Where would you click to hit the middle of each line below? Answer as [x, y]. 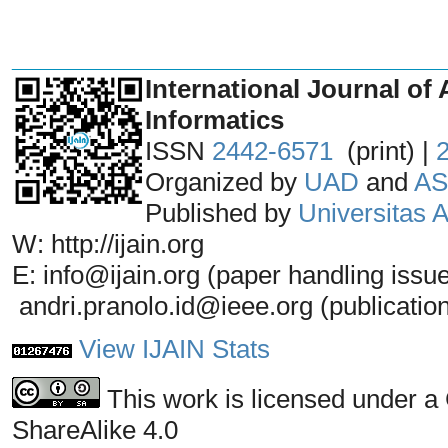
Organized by [224, 181]
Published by [221, 212]
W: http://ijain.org [108, 243]
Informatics [214, 119]
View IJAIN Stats [174, 348]
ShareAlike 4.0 [95, 429]
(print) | [384, 150]
